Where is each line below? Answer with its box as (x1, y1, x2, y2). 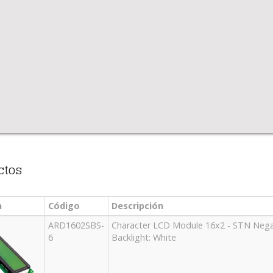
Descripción (111, 200, 163, 212)
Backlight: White (111, 232, 176, 244)
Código (48, 200, 80, 212)
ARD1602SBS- (48, 219, 104, 232)
